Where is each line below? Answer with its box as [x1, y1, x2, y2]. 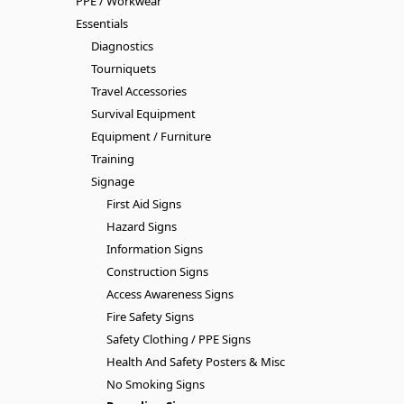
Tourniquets [90, 60, 156, 77]
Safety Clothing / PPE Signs [106, 330, 251, 347]
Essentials [76, 14, 128, 32]
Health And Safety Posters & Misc [106, 353, 285, 370]
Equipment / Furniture [90, 127, 211, 144]
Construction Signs [106, 262, 208, 280]
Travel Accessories [90, 82, 187, 99]
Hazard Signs [106, 217, 177, 234]
